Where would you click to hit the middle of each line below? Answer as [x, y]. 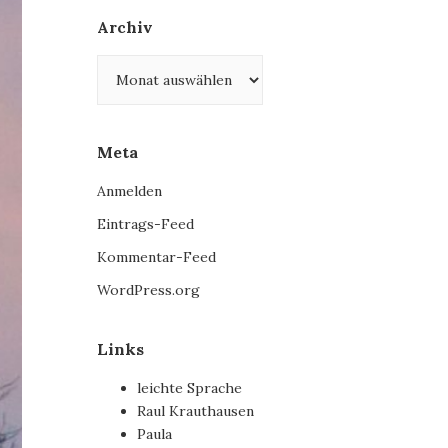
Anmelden [130, 191]
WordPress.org [149, 290]
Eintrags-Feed [146, 224]
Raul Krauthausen [196, 411]
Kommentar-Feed [157, 257]
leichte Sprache [190, 388]
